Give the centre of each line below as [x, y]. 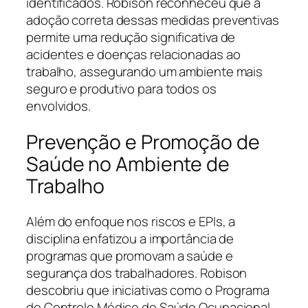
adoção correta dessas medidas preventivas [153, 20]
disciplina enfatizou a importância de [130, 239]
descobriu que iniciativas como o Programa [148, 290]
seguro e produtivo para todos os [121, 88]
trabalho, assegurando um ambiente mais [145, 71]
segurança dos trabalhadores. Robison [137, 273]
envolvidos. [58, 106]
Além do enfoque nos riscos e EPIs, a [131, 222]
